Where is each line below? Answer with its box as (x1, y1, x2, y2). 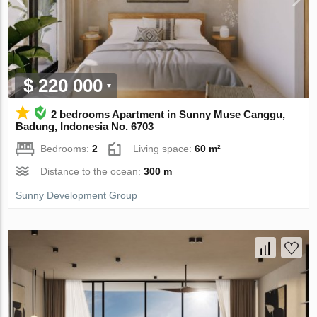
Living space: (133, 142, 195, 154)
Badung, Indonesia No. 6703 (16, 120, 154, 132)
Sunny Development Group (16, 189, 138, 201)
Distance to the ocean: (40, 165, 144, 177)
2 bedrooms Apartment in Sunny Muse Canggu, (51, 108, 286, 120)
